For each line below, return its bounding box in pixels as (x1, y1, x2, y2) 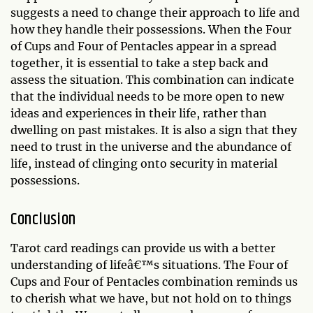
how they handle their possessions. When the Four (10, 22, 291, 36)
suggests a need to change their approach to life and (10, 5, 300, 20)
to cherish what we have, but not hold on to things (10, 291, 291, 305)
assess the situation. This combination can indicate (10, 72, 294, 87)
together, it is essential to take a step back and (10, 55, 268, 70)
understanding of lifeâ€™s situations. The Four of (10, 257, 288, 272)
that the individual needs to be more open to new (10, 89, 284, 103)
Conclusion (10, 206, 76, 232)
